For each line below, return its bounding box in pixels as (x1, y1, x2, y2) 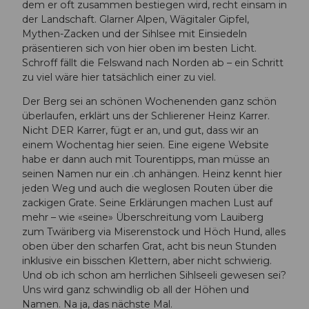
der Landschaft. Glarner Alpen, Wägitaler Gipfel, (22, 13, 249, 26)
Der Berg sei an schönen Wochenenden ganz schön (22, 95, 277, 108)
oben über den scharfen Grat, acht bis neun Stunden (22, 240, 277, 253)
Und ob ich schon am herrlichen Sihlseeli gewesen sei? (22, 269, 286, 282)
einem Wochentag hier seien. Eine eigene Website (22, 139, 269, 152)
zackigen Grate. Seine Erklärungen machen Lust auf (22, 197, 272, 210)
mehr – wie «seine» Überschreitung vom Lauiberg (22, 211, 263, 224)
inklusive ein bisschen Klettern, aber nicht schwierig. (22, 255, 272, 268)
